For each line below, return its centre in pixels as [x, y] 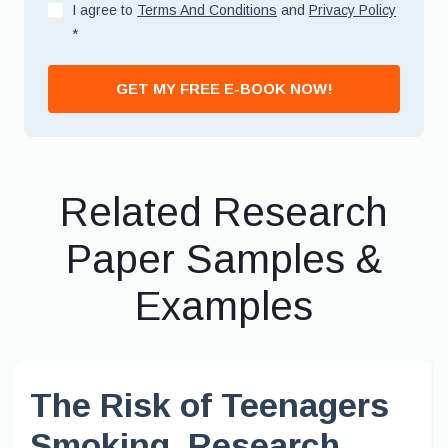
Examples [224, 306]
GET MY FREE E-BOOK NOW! [224, 88]
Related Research [224, 212]
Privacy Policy [352, 10]
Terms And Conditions [207, 10]
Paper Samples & [224, 259]
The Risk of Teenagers [209, 405]
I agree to [104, 10]
